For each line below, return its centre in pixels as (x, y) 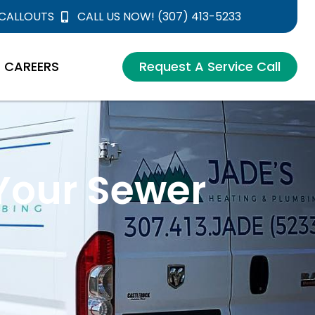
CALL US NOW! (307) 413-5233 (159, 17)
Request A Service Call (210, 66)
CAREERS (31, 66)
